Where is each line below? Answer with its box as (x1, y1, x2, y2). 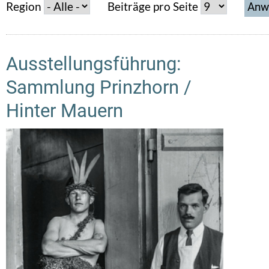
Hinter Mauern (6, 100, 123, 122)
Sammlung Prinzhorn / (6, 76, 192, 99)
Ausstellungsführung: (6, 53, 181, 76)
